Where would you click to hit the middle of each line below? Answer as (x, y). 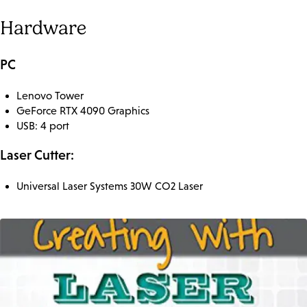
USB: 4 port (43, 125)
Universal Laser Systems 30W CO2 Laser (110, 186)
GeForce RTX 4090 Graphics (83, 110)
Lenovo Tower (50, 95)
